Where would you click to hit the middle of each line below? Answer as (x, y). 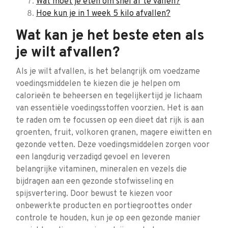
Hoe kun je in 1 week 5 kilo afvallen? (103, 14)
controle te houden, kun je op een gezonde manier (108, 218)
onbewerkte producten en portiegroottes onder (104, 206)
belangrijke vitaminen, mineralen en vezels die (101, 169)
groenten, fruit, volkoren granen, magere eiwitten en (114, 133)
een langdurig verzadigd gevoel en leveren (93, 157)
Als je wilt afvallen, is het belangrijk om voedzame (108, 72)
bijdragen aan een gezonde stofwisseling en (95, 182)
